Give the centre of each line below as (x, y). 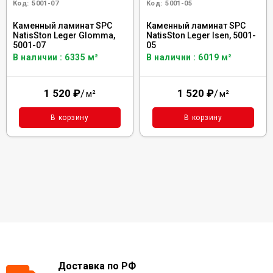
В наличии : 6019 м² (189, 57)
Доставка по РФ (97, 266)
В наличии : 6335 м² (56, 57)
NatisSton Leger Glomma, (64, 35)
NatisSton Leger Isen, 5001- (201, 35)
